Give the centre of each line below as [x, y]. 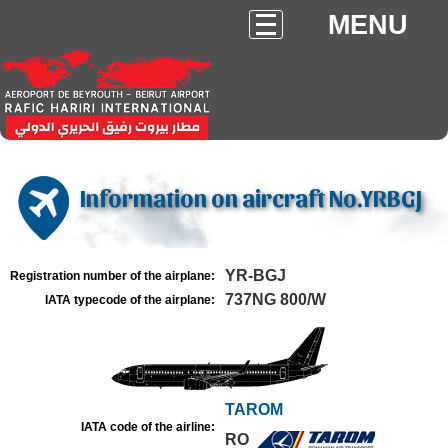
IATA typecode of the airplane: [130, 300]
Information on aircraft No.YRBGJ [251, 197]
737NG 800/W [275, 299]
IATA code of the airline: [148, 427]
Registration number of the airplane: [112, 276]
